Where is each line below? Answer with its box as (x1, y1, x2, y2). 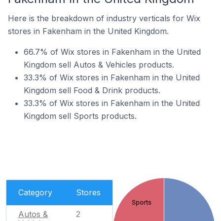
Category (18, 187, 52, 197)
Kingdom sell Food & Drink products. (24, 85, 160, 95)
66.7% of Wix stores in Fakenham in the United (24, 47, 201, 57)
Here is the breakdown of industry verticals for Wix (8, 13, 200, 23)
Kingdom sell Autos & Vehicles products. (24, 60, 174, 70)
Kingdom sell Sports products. (24, 111, 137, 121)
